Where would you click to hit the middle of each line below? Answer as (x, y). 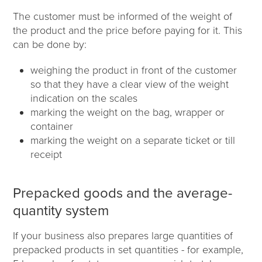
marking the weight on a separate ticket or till (133, 140)
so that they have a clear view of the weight (130, 84)
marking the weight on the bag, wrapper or (128, 112)
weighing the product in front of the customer (134, 70)
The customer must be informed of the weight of (123, 16)
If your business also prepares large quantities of (123, 235)
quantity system (61, 211)
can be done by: (50, 44)
